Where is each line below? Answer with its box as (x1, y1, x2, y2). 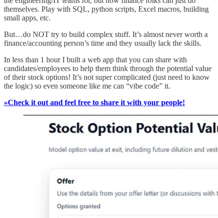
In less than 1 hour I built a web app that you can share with (4, 55, 187, 64)
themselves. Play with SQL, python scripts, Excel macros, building (4, 5, 209, 14)
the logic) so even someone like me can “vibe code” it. (4, 82, 170, 91)
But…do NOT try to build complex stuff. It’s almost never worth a (4, 30, 208, 39)
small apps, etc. (4, 14, 51, 22)
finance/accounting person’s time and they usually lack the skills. (4, 39, 201, 48)
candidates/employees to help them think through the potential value (4, 64, 212, 73)
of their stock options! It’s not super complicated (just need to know (4, 73, 210, 82)
